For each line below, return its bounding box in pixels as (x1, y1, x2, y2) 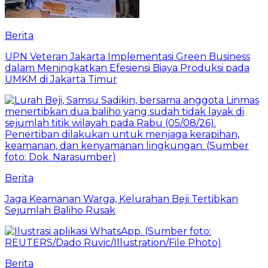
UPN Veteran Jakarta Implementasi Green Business (5, 51, 250, 63)
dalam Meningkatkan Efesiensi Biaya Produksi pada (5, 62, 249, 74)
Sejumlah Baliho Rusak (5, 205, 115, 217)
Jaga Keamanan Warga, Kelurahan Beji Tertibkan (5, 193, 238, 205)
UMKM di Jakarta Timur (5, 74, 117, 86)
